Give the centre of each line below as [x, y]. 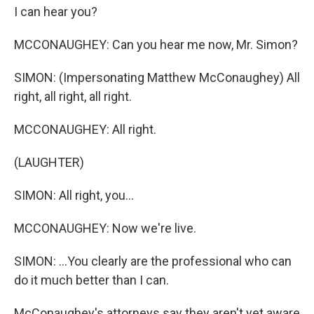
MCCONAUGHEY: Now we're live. [105, 228]
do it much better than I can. [91, 280]
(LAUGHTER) [49, 162]
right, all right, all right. [73, 96]
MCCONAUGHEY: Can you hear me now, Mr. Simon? [156, 45]
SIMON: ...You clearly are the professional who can [153, 261]
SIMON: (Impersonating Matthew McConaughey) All [157, 77]
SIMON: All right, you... [74, 195]
